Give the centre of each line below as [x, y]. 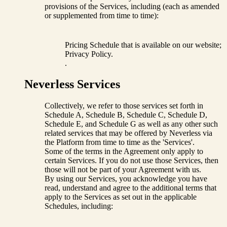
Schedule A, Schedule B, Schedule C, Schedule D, [126, 115]
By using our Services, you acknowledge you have [126, 179]
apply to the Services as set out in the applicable [121, 197]
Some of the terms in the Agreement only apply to [124, 152]
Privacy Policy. [89, 54]
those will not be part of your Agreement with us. [123, 170]
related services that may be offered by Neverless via [128, 133]
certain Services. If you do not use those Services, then [131, 161]
